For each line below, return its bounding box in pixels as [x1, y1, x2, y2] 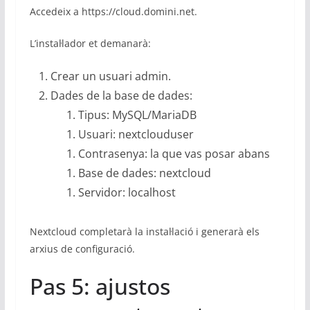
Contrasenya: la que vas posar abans [77, 146, 270, 162]
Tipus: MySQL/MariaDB [77, 107, 197, 123]
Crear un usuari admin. [50, 69, 171, 84]
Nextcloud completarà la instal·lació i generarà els [29, 225, 259, 239]
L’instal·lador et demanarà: [29, 37, 151, 51]
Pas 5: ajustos [29, 271, 170, 302]
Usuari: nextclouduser [77, 127, 194, 143]
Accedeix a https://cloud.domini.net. [29, 5, 197, 19]
